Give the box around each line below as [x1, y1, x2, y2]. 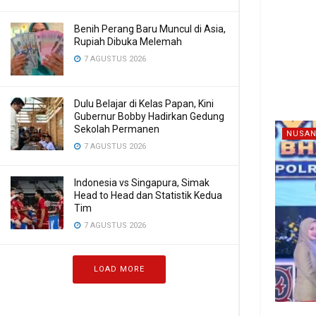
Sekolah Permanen [74, 123, 159, 135]
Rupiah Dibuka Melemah [74, 36, 182, 47]
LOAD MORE [94, 265, 145, 274]
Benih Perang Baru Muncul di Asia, [74, 23, 226, 35]
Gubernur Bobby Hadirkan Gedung [74, 111, 224, 122]
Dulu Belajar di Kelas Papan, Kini [74, 98, 214, 109]
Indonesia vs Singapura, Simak [74, 177, 209, 188]
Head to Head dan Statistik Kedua [74, 190, 222, 201]
